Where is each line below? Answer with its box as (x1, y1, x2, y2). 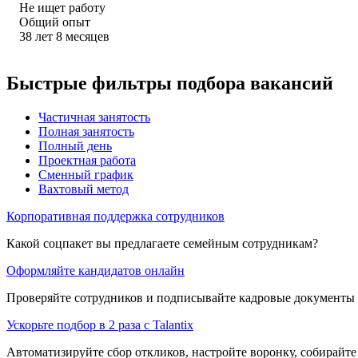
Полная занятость (38, 124, 134, 138)
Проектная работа (38, 153, 136, 167)
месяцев (66, 29, 109, 43)
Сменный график (38, 167, 133, 181)
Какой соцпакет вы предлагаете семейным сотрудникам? (6, 236, 318, 250)
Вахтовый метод (38, 181, 129, 196)
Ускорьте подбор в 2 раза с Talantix (6, 317, 193, 332)
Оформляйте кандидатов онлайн (6, 263, 185, 277)
